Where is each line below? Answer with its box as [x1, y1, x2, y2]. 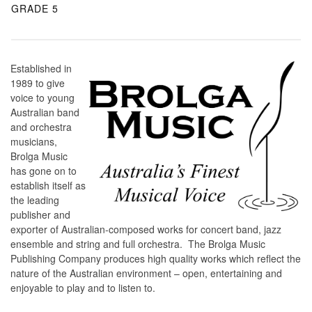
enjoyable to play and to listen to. [10, 281, 155, 295]
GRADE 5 [11, 1, 58, 16]
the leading [10, 193, 59, 208]
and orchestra [10, 120, 72, 134]
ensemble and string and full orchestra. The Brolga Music [10, 237, 265, 251]
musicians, [10, 134, 57, 149]
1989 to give [10, 76, 65, 91]
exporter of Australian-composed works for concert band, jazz [10, 222, 281, 237]
